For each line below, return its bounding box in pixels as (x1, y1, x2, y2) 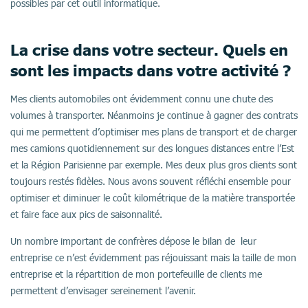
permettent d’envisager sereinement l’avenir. (10, 285, 196, 296)
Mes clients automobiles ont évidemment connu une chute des (10, 93, 273, 104)
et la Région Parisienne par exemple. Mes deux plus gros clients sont (10, 159, 297, 170)
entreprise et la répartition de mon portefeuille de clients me (10, 268, 262, 280)
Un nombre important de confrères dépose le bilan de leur (10, 235, 256, 247)
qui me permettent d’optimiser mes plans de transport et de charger (10, 126, 297, 137)
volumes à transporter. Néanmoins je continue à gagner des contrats (10, 109, 298, 121)
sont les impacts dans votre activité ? (10, 60, 291, 80)
